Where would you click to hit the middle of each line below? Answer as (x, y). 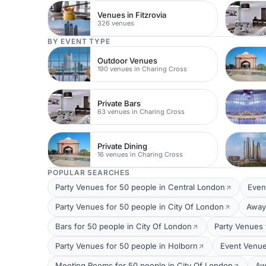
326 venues (116, 23)
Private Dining (123, 146)
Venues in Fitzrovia (132, 15)
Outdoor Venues (128, 60)
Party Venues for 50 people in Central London (140, 187)
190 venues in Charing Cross (142, 69)
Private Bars (119, 103)
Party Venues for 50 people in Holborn (126, 246)
